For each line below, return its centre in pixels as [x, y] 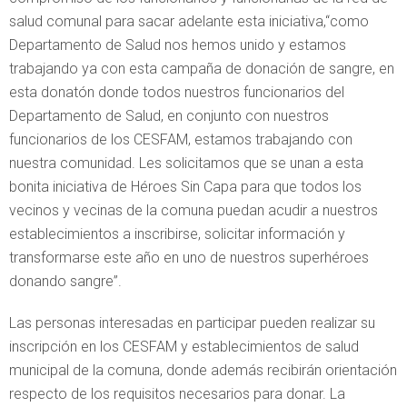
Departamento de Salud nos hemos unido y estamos [178, 45]
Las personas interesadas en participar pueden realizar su [192, 323]
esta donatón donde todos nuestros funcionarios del [177, 92]
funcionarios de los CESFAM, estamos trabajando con [181, 139]
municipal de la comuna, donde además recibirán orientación [203, 370]
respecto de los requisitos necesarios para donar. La [177, 393]
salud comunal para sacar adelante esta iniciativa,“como [189, 21]
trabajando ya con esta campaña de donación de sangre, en [202, 68]
